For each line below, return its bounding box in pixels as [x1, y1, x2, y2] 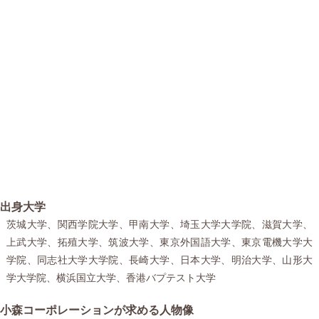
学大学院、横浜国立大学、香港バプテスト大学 [6, 271, 216, 283]
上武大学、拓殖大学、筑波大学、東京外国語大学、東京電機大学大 [6, 236, 313, 248]
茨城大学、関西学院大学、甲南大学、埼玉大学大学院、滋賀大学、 [6, 218, 313, 230]
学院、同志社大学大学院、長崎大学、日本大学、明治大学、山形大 [6, 253, 313, 266]
